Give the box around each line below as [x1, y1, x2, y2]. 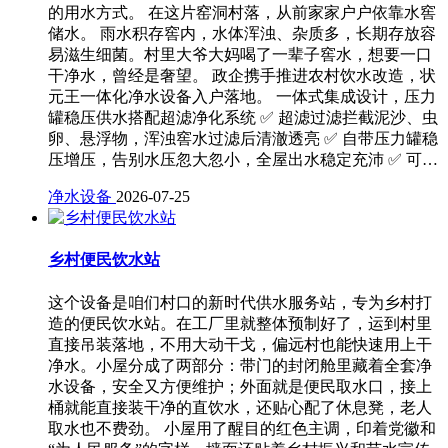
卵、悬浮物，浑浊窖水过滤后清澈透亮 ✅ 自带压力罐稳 [48, 130, 438, 148]
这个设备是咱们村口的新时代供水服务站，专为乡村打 [48, 293, 432, 311]
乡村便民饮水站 [48, 251, 160, 269]
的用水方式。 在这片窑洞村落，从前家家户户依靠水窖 [48, 4, 436, 22]
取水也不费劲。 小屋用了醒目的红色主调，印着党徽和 [48, 419, 436, 437]
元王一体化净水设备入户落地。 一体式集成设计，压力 [48, 88, 436, 106]
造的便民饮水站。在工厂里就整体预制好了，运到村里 [48, 314, 432, 332]
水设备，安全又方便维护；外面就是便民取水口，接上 [48, 377, 432, 395]
